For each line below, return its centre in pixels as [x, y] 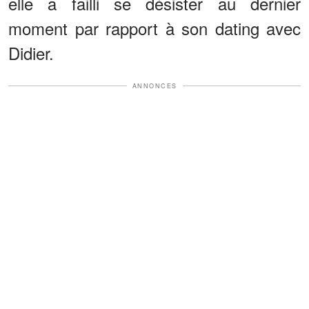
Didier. [31, 52]
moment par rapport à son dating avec [154, 28]
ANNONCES [154, 86]
